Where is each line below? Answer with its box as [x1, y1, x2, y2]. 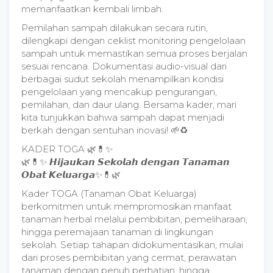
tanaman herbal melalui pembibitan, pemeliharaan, [21, 213, 247, 225]
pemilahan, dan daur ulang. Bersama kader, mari [21, 99, 236, 110]
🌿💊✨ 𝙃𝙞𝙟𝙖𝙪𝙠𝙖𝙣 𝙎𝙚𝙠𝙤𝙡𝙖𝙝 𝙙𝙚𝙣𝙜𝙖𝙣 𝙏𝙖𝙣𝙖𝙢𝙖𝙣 [21, 156, 230, 168]
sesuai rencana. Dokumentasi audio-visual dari [21, 60, 227, 72]
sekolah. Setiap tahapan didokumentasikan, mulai [21, 239, 243, 250]
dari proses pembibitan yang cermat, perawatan [21, 252, 236, 263]
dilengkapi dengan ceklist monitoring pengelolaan [21, 35, 246, 46]
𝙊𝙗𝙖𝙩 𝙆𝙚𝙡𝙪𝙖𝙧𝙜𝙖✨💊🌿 [21, 169, 121, 180]
